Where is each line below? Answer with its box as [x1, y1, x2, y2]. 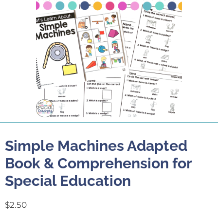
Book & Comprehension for [5, 155, 192, 172]
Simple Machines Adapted [5, 137, 187, 155]
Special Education [5, 172, 131, 190]
